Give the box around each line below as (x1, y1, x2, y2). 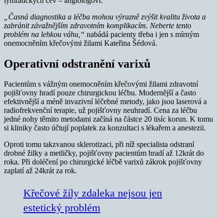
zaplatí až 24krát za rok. (4, 166, 77, 175)
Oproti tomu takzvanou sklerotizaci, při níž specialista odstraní (4, 140, 194, 149)
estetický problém (23, 201, 100, 214)
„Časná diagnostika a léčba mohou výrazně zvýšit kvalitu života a (4, 12, 206, 21)
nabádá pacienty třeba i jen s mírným (85, 30, 199, 38)
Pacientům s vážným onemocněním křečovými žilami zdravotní (4, 80, 198, 89)
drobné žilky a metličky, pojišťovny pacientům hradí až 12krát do (4, 149, 204, 158)
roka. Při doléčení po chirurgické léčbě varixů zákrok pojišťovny (4, 158, 202, 166)
